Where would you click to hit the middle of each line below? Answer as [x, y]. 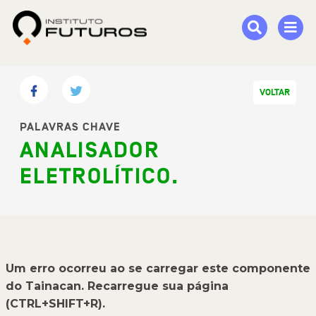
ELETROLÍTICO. [99, 177]
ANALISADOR [90, 151]
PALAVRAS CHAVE [71, 127]
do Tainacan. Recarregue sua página [117, 286]
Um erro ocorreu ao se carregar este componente [158, 268]
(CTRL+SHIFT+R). [55, 304]
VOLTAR [275, 92]
